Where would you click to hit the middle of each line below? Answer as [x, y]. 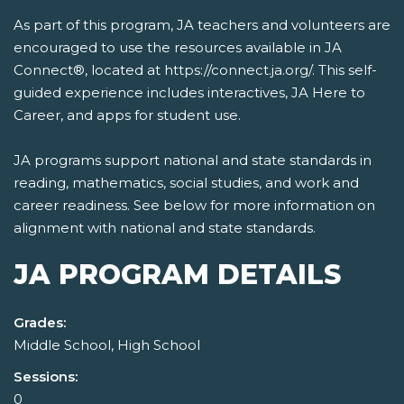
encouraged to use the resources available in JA [178, 48]
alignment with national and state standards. [165, 228]
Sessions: [46, 377]
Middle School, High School [107, 345]
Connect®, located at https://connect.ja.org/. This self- [195, 70]
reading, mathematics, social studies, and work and [186, 183]
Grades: [40, 323]
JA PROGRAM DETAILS [177, 275]
